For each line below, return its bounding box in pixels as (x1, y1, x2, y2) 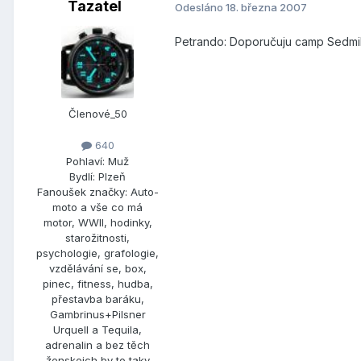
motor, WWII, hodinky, (43, 215, 152, 229)
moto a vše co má (52, 200, 143, 214)
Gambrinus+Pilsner (49, 307, 146, 321)
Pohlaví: (66, 154, 105, 168)
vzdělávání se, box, (48, 261, 147, 275)
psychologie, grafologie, (36, 246, 159, 259)
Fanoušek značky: (36, 185, 127, 198)
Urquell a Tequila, (53, 322, 142, 336)
